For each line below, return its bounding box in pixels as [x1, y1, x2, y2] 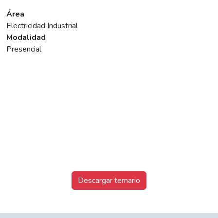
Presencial [6, 44, 42, 55]
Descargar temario [78, 175, 140, 186]
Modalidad [6, 32, 46, 43]
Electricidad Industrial [6, 20, 78, 32]
